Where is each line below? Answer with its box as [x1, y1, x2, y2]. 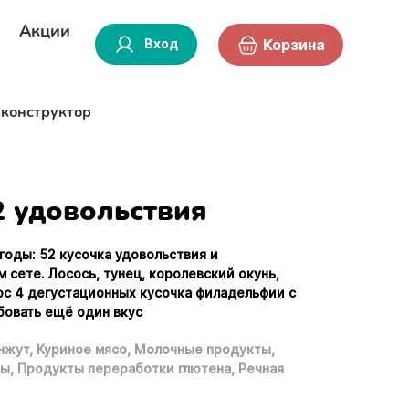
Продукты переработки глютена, [17, 361, 236, 376]
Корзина [262, 36, 325, 55]
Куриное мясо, [37, 341, 131, 357]
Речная [238, 361, 285, 376]
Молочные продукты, [134, 341, 276, 357]
